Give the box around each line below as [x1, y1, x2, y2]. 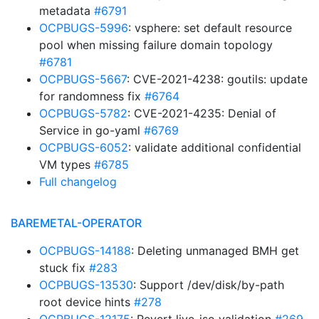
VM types [39, 157, 94, 172]
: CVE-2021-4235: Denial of [127, 106, 276, 120]
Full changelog [39, 174, 117, 189]
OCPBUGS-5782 [39, 106, 127, 120]
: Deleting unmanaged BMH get [131, 244, 299, 258]
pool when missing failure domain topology [39, 38, 273, 52]
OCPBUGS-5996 [39, 21, 128, 35]
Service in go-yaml [39, 123, 144, 137]
